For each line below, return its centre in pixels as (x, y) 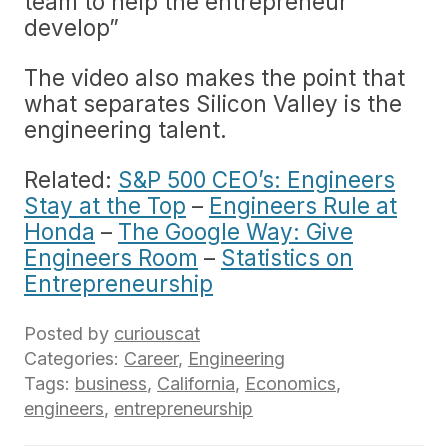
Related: (71, 179)
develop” (71, 27)
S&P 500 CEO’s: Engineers (256, 179)
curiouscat (157, 333)
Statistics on (287, 257)
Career (151, 358)
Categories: (74, 358)
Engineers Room (111, 257)
